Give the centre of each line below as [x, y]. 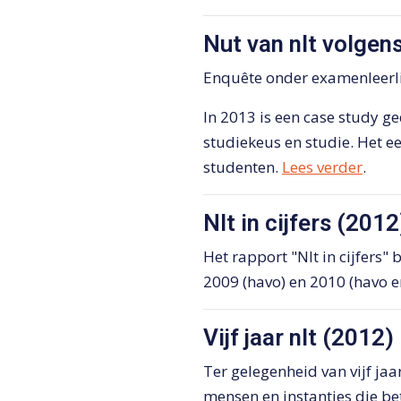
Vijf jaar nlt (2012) [299, 338]
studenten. [243, 167]
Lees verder [322, 167]
